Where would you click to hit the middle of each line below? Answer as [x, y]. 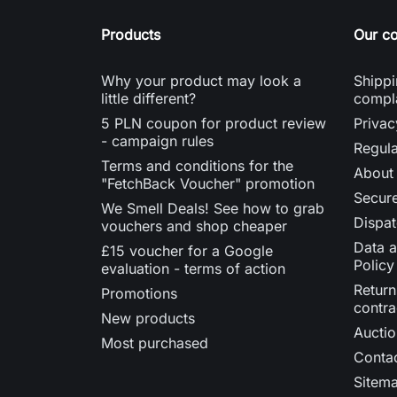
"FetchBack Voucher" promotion [208, 183]
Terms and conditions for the [197, 165]
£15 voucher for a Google [187, 250]
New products [148, 318]
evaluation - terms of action [193, 268]
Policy [374, 265]
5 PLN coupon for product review [214, 123]
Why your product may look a [201, 80]
